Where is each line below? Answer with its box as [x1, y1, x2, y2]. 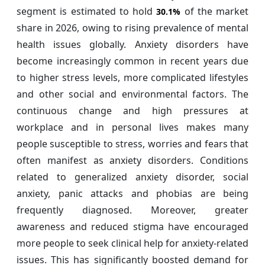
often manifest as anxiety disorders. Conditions [17, 154, 248, 167]
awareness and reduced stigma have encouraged [17, 220, 248, 234]
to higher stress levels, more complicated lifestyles [17, 71, 248, 85]
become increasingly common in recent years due [17, 54, 248, 68]
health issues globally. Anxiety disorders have [17, 38, 248, 51]
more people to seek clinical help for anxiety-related [17, 237, 248, 250]
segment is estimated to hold [17, 5, 157, 18]
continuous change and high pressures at [17, 104, 248, 118]
